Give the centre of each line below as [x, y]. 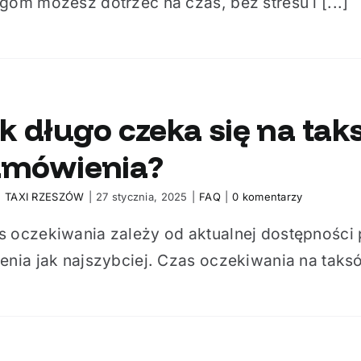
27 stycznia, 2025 [141, 197]
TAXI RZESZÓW [45, 197]
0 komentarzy [268, 197]
